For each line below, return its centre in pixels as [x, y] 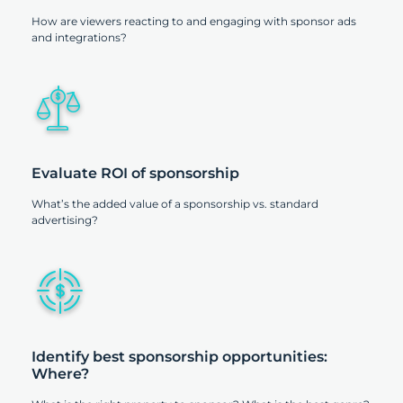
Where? [60, 374]
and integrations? [79, 38]
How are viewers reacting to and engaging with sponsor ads [194, 22]
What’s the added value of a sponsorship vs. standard [175, 204]
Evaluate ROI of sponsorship [135, 174]
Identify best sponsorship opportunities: [179, 357]
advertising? [65, 220]
